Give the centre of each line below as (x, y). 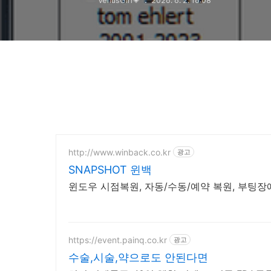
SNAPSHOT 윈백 (110, 170)
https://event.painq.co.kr (118, 240)
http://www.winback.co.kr (119, 152)
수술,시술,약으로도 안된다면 (138, 257)
